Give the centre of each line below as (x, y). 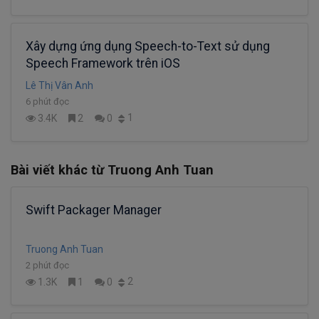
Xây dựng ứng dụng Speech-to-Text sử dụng (148, 47)
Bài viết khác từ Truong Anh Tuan (112, 169)
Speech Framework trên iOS (103, 64)
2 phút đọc (47, 265)
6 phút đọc (47, 102)
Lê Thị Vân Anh (59, 86)
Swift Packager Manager (94, 210)
